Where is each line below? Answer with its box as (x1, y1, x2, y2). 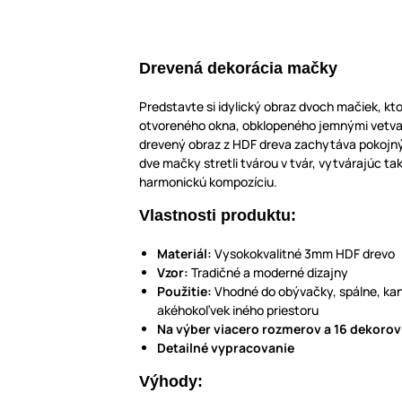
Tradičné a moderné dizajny (188, 264, 348, 282)
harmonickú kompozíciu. (139, 173, 277, 191)
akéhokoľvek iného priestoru (157, 301, 321, 319)
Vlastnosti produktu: (139, 206, 296, 225)
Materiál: (157, 245, 212, 263)
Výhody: (139, 372, 203, 391)
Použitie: (157, 283, 212, 301)
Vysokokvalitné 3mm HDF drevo (212, 245, 395, 263)
